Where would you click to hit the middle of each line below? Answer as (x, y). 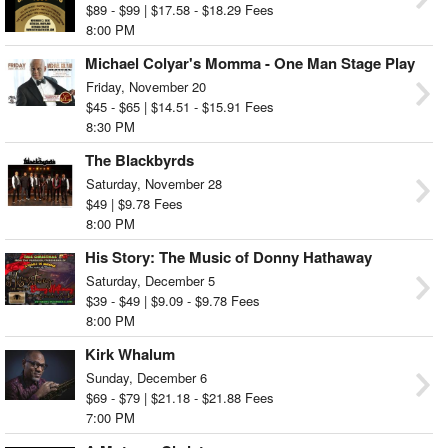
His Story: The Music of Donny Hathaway (228, 256)
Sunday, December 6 (146, 377)
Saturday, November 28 (154, 183)
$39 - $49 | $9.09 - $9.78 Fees (173, 300)
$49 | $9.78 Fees (134, 203)
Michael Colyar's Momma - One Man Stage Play (250, 62)
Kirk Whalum (130, 353)
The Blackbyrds (139, 159)
